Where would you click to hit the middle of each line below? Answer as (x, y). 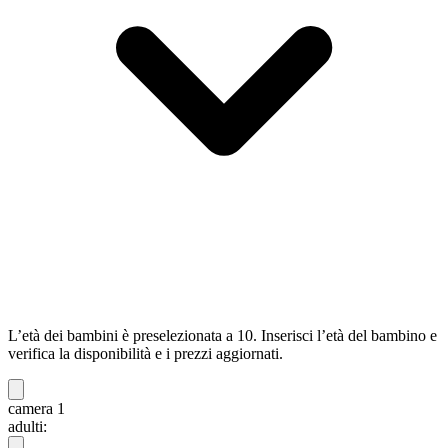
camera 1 (36, 409)
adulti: (27, 427)
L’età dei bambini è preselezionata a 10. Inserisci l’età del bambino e (222, 336)
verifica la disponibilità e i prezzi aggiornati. (145, 354)
